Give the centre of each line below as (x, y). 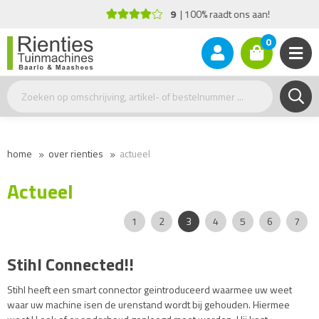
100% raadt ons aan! (199, 14)
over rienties (76, 153)
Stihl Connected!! (70, 264)
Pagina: (100, 220)
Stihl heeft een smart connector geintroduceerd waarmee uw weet (150, 289)
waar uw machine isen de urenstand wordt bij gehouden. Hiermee (148, 304)
